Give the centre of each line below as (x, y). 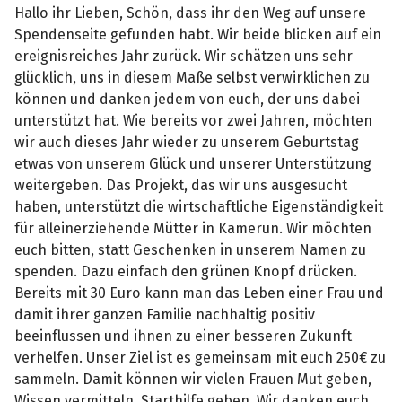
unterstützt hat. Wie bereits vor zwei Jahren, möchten (194, 120)
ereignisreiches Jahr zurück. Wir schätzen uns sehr (184, 56)
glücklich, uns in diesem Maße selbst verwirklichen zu (192, 77)
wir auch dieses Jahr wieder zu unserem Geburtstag (187, 142)
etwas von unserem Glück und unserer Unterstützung (193, 163)
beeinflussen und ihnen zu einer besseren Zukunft (184, 336)
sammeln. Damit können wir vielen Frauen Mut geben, (193, 379)
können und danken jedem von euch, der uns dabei (188, 99)
